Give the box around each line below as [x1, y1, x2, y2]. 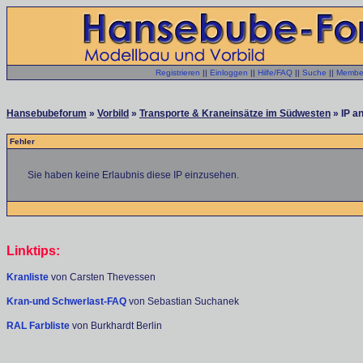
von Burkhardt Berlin [72, 320, 162, 331]
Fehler [10, 137, 35, 146]
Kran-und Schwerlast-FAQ [6, 296, 129, 307]
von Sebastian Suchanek [129, 296, 239, 307]
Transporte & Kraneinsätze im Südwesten [139, 108, 331, 119]
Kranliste [6, 271, 49, 283]
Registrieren [156, 68, 200, 77]
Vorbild [97, 108, 129, 119]
